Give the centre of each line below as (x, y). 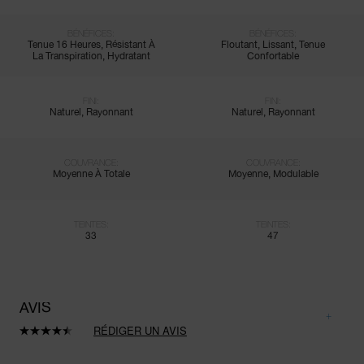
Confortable (273, 56)
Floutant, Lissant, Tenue (273, 45)
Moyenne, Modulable (273, 174)
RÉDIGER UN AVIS (140, 331)
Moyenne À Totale (91, 174)
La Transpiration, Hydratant (91, 56)
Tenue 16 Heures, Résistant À (91, 45)
